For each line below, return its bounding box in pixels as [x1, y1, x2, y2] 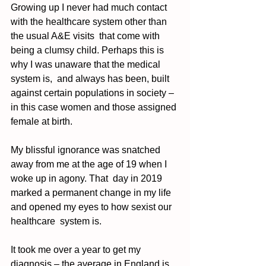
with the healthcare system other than [11, 17, 169, 27]
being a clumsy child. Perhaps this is [11, 45, 166, 56]
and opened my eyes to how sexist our [11, 202, 174, 213]
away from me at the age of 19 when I [11, 159, 169, 170]
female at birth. [11, 116, 77, 127]
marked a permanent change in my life [11, 188, 173, 198]
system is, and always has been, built [11, 74, 172, 84]
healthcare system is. [11, 216, 104, 227]
